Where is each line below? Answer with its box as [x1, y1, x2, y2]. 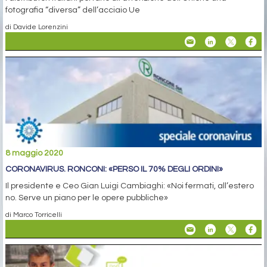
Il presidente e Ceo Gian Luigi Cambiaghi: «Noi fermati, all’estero [5, 182, 254, 191]
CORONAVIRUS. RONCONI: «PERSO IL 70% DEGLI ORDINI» [5, 165, 223, 174]
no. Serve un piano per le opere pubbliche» [5, 194, 168, 203]
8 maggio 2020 [5, 149, 63, 158]
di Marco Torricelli [5, 211, 62, 219]
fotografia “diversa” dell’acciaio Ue [5, 6, 140, 15]
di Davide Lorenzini [5, 23, 68, 31]
